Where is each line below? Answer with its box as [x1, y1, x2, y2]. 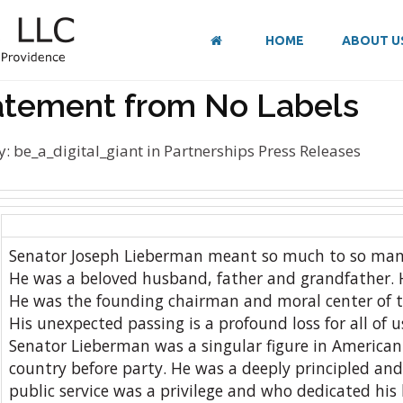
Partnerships [164, 140, 258, 161]
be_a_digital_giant [13, 140, 143, 161]
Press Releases [258, 140, 361, 161]
